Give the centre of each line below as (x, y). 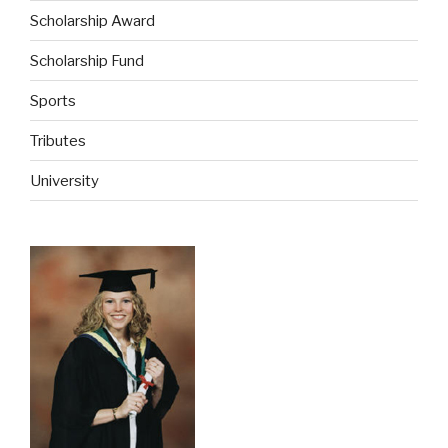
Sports (53, 100)
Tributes (58, 140)
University (64, 180)
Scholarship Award (92, 20)
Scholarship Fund (87, 60)
